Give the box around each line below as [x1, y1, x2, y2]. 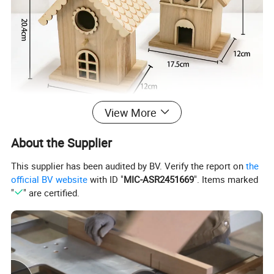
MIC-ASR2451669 [124, 172, 194, 185]
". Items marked [194, 172, 259, 185]
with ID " [87, 172, 124, 185]
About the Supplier [11, 134, 113, 151]
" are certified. [23, 186, 80, 199]
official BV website [11, 172, 88, 185]
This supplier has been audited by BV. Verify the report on [11, 159, 246, 172]
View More [104, 105, 157, 120]
